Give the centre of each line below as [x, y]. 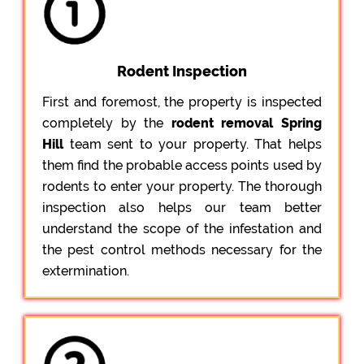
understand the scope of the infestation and [182, 228]
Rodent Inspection [182, 71]
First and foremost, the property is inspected [182, 102]
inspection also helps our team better [182, 207]
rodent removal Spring [247, 123]
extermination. [86, 271]
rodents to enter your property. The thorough [182, 186]
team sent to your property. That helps [193, 144]
